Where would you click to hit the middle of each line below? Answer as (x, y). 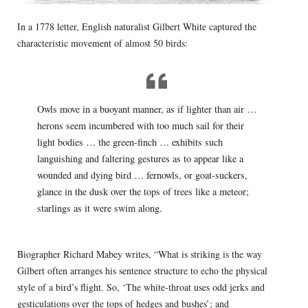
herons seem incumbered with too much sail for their (140, 125)
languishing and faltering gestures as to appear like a (140, 158)
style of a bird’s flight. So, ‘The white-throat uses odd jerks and (141, 287)
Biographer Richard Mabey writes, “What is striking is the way (139, 254)
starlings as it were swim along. (99, 208)
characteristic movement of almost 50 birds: (102, 43)
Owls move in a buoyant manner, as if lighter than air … (146, 109)
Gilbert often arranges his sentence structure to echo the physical (142, 271)
